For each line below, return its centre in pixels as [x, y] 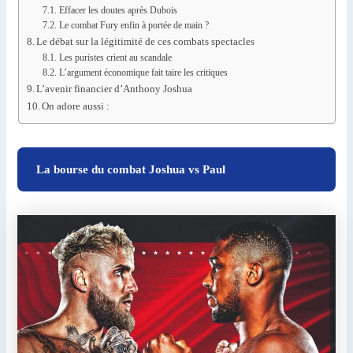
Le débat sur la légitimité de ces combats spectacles [146, 42]
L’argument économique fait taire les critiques [143, 73]
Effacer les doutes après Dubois [118, 11]
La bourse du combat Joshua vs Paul [131, 170]
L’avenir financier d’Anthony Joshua [115, 89]
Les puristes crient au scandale [115, 58]
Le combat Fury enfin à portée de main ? [134, 26]
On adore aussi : [76, 106]
